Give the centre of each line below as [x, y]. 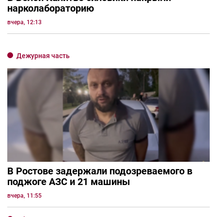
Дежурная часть [43, 56]
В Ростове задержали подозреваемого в [100, 171]
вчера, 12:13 [24, 23]
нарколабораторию [51, 8]
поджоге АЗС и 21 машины [69, 181]
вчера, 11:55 [24, 195]
